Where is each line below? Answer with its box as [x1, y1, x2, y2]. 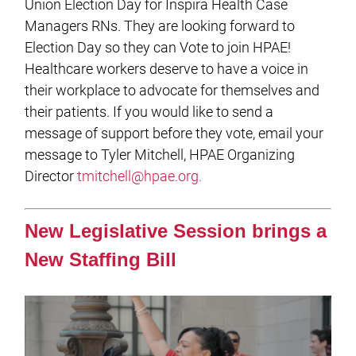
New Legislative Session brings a [25, 220, 327, 242]
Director [25, 168, 78, 185]
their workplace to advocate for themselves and [25, 82, 320, 99]
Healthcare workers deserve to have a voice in [25, 60, 309, 78]
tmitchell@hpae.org [77, 168, 199, 185]
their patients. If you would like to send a [25, 103, 274, 121]
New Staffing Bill [25, 249, 177, 271]
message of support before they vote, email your [25, 125, 324, 142]
